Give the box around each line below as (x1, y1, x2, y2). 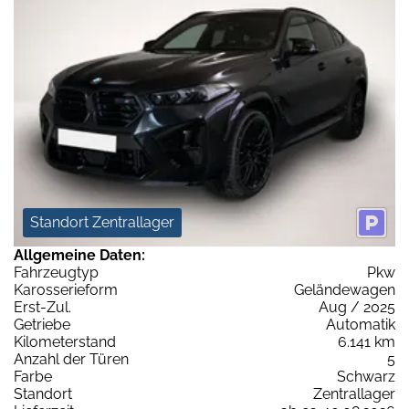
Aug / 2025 (319, 298, 395, 316)
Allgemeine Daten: (14, 246, 145, 264)
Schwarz (337, 367, 395, 385)
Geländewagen (294, 280, 395, 299)
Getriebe (14, 315, 70, 333)
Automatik (326, 315, 395, 333)
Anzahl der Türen (14, 350, 129, 368)
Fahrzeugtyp (14, 263, 99, 281)
